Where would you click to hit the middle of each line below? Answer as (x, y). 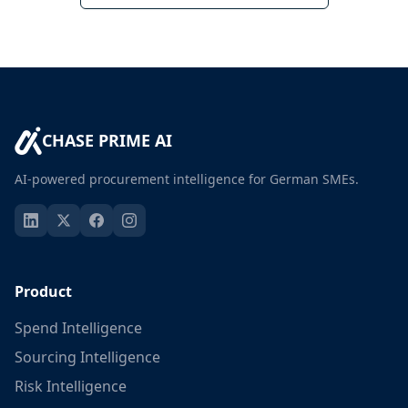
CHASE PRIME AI (107, 140)
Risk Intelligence (71, 386)
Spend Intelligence (78, 328)
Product (43, 291)
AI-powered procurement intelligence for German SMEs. (187, 179)
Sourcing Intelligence (87, 357)
